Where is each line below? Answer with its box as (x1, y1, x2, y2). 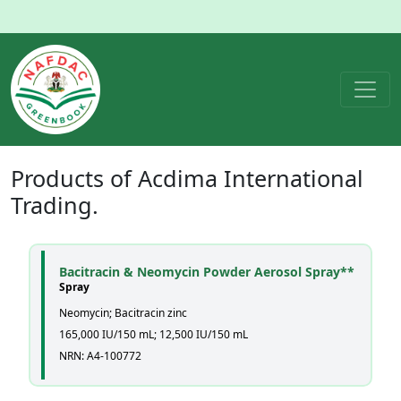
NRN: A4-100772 (59, 348, 141, 363)
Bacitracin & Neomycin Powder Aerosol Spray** (59, 263, 354, 280)
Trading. (11, 190, 98, 220)
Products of (11, 163, 138, 193)
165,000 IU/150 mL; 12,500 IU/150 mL (59, 327, 248, 342)
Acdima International (138, 163, 363, 193)
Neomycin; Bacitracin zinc (59, 305, 187, 320)
